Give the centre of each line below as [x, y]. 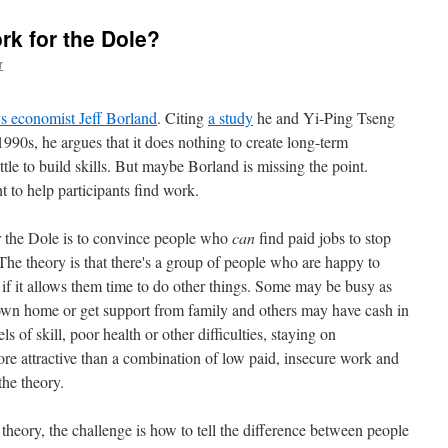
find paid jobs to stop [323, 237]
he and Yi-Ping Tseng [324, 117]
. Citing [182, 117]
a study [230, 117]
